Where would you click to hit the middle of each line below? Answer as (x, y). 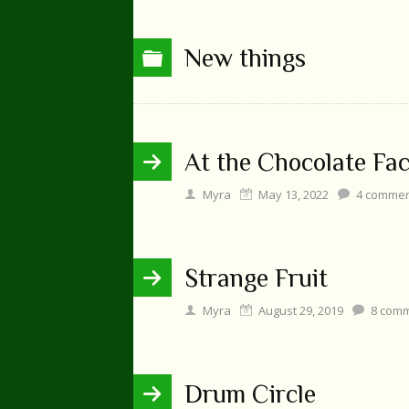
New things (245, 58)
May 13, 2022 (294, 194)
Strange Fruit (256, 278)
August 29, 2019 (301, 310)
